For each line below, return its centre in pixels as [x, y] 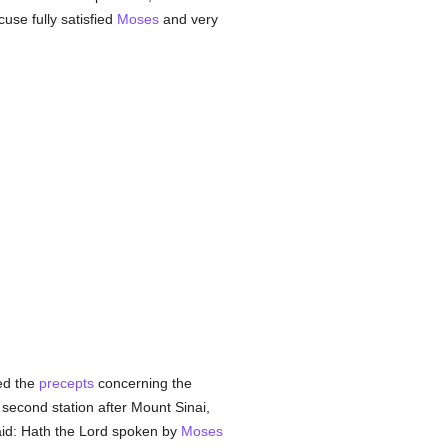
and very [188, 19]
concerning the [142, 383]
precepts [66, 383]
